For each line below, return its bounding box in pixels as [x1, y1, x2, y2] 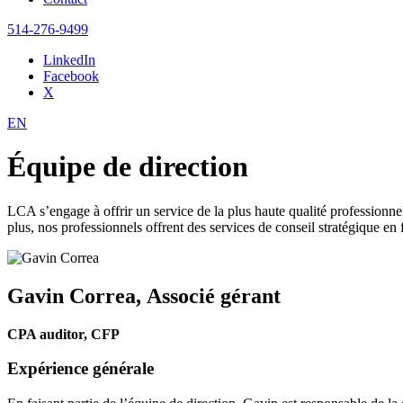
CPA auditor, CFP [7, 326, 120, 342]
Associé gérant [147, 283, 281, 308]
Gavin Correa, [7, 283, 147, 308]
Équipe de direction [7, 150, 248, 184]
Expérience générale [7, 359, 154, 379]
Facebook [43, 68, 99, 84]
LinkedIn [43, 52, 95, 67]
